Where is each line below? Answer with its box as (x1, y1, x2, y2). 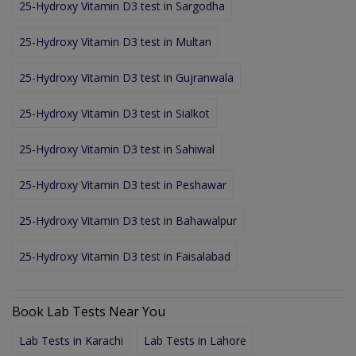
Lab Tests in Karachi (19, 332, 123, 348)
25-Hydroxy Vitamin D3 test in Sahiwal (19, 141, 215, 157)
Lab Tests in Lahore (144, 332, 246, 348)
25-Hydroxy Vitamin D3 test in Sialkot (19, 105, 210, 121)
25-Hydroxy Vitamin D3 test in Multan (19, 33, 211, 49)
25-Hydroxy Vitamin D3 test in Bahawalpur (19, 212, 237, 228)
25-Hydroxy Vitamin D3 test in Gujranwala (19, 69, 234, 85)
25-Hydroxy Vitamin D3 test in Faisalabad (19, 248, 230, 264)
